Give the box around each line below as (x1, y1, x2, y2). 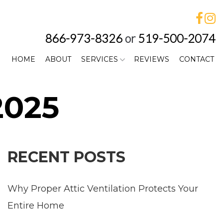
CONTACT (179, 55, 214, 64)
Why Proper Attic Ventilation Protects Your (7, 183, 198, 194)
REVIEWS (133, 55, 169, 64)
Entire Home (7, 200, 64, 211)
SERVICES (81, 55, 118, 64)
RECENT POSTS (7, 148, 125, 166)
